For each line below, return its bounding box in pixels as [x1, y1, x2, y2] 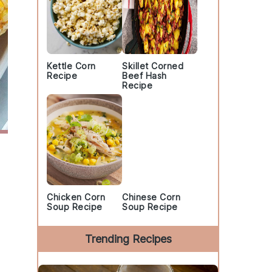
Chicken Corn [47, 192, 105, 202]
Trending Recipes [84, 233, 172, 245]
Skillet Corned [122, 61, 183, 71]
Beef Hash [122, 70, 167, 81]
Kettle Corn [47, 61, 96, 71]
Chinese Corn [122, 192, 180, 202]
